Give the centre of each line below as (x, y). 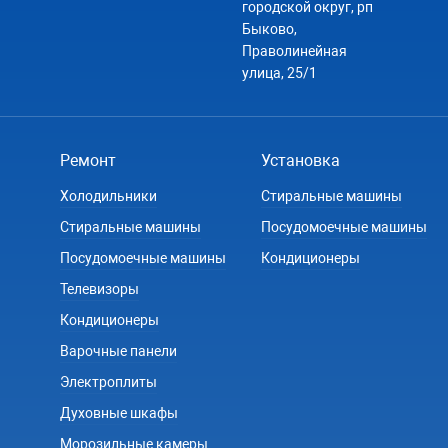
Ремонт (88, 160)
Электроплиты (108, 381)
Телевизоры (99, 288)
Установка (300, 160)
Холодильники (108, 195)
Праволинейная (294, 50)
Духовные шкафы (119, 412)
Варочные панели (118, 350)
